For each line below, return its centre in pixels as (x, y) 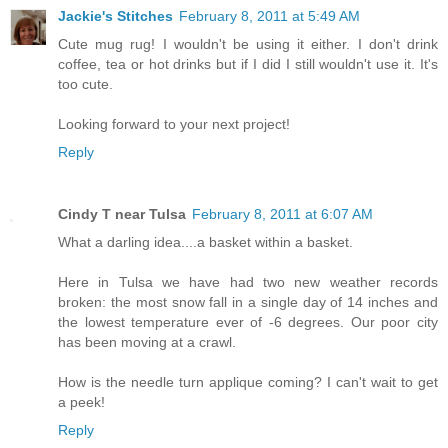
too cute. (85, 84)
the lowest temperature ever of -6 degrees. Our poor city (248, 322)
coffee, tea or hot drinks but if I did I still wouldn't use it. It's (248, 64)
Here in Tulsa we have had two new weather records (248, 282)
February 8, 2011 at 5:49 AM (269, 16)
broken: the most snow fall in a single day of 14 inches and (248, 302)
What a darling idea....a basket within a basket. (205, 242)
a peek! (81, 402)
